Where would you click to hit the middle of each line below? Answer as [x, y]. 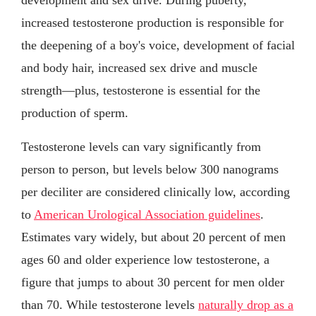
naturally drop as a [246, 304]
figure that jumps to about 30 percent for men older [153, 282]
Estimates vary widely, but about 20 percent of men [153, 237]
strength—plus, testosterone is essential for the [141, 90]
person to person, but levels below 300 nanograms [150, 169]
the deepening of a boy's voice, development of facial [158, 45]
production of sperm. [75, 113]
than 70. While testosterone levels [110, 304]
